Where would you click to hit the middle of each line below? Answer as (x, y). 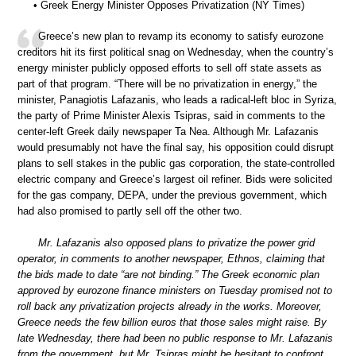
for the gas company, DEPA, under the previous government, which (172, 195)
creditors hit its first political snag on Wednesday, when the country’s (176, 52)
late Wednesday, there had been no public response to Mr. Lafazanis (175, 338)
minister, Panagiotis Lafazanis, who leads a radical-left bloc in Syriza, (177, 100)
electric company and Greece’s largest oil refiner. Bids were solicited (175, 180)
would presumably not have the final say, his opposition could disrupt (176, 148)
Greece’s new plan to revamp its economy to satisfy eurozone (181, 37)
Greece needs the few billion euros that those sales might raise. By (172, 322)
